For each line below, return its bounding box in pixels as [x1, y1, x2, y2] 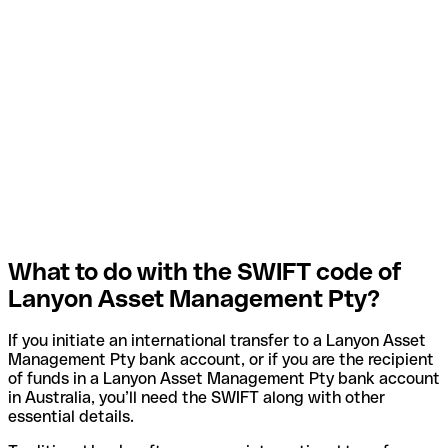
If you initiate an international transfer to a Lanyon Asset [8, 331, 426, 351]
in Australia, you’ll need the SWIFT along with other [8, 388, 385, 408]
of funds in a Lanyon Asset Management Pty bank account [8, 369, 440, 389]
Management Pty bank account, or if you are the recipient [8, 350, 434, 370]
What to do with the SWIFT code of [8, 257, 402, 285]
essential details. [8, 407, 134, 427]
